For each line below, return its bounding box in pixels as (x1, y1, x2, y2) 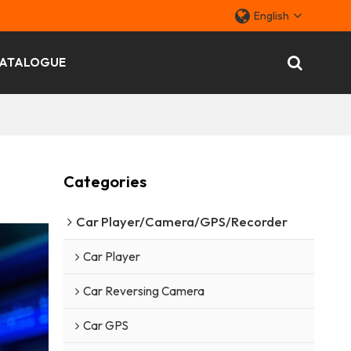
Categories (63, 171, 147, 191)
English (254, 9, 290, 23)
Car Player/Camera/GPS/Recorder (75, 212, 288, 230)
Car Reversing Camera (82, 283, 204, 299)
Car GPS (82, 317, 128, 333)
